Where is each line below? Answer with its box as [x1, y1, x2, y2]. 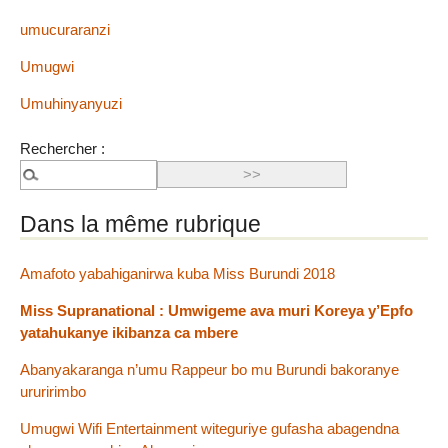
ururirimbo [20, 383, 86, 401]
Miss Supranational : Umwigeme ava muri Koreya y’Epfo [20, 301, 413, 319]
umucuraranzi [20, 20, 110, 38]
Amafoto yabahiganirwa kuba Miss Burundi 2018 [20, 264, 335, 282]
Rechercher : [20, 139, 105, 157]
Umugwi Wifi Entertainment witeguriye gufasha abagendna [20, 420, 399, 438]
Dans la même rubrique [20, 210, 261, 237]
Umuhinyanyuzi [20, 95, 122, 113]
